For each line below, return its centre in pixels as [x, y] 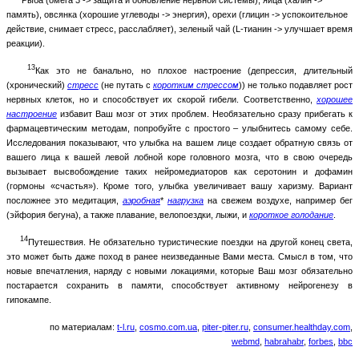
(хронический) [37, 85]
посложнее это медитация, [65, 200]
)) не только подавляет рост [296, 85]
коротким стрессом [196, 85]
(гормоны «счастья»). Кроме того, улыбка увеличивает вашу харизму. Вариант [179, 186]
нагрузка [186, 200]
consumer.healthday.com [302, 327]
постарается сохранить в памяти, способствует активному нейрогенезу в [179, 285]
